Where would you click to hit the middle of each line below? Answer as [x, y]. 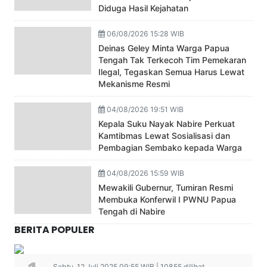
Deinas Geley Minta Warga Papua [164, 48]
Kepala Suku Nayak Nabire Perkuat [167, 124]
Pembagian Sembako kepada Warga [170, 148]
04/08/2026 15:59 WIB [145, 173]
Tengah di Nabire [132, 212]
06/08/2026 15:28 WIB [145, 34]
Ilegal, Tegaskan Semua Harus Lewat [172, 72]
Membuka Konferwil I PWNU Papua [167, 200]
